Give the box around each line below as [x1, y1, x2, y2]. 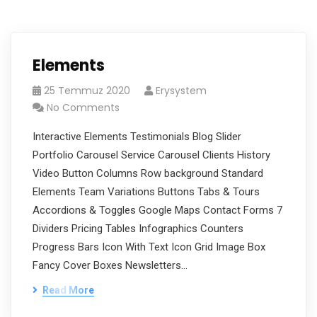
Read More [42, 284, 94, 296]
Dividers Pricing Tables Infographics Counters [33, 222, 243, 235]
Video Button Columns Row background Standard [33, 167, 263, 180]
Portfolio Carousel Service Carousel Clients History [33, 149, 270, 161]
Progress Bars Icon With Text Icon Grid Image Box [33, 241, 265, 253]
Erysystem [156, 83, 207, 98]
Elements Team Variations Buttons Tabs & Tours [33, 185, 260, 198]
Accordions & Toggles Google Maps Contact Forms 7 [33, 204, 282, 217]
